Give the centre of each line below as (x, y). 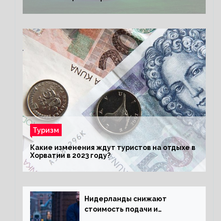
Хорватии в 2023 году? (70, 155)
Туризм (46, 130)
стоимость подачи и (121, 209)
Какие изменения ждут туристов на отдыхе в (113, 147)
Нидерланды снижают (126, 199)
